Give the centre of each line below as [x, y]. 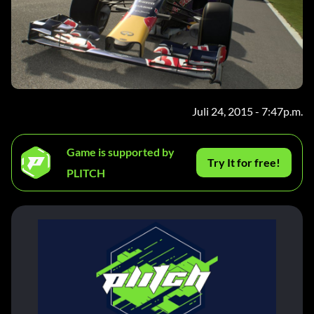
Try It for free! [244, 163]
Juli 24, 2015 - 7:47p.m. [247, 111]
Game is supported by [121, 152]
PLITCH [86, 173]
